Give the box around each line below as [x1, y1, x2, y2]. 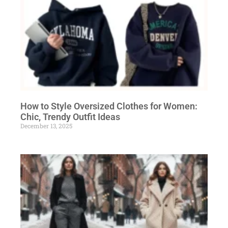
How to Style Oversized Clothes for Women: [20, 100, 197, 111]
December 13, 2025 [20, 121, 72, 130]
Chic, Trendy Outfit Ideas [20, 111, 120, 122]
